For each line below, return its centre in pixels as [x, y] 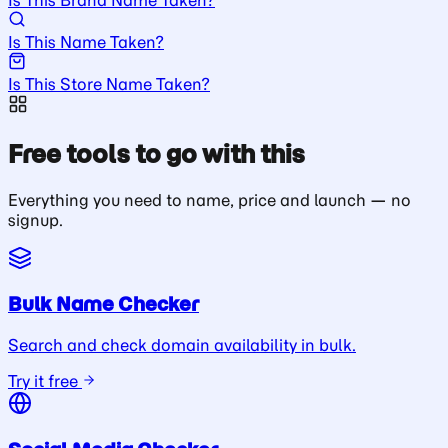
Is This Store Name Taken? [109, 83]
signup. [35, 219]
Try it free [45, 381]
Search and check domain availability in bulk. [182, 345]
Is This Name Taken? [86, 41]
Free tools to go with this [156, 153]
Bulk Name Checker [103, 304]
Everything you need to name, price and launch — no [209, 199]
